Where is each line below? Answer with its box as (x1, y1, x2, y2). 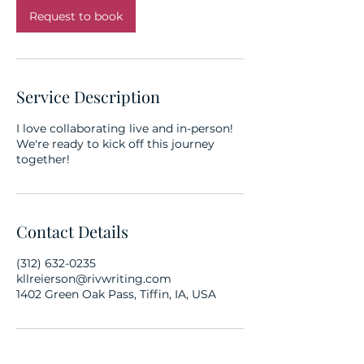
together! (16, 152, 70, 167)
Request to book (29, 9, 123, 24)
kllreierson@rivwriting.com (16, 271, 171, 286)
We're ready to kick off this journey (16, 136, 214, 151)
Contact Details (16, 220, 128, 242)
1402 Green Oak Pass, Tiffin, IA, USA (16, 287, 216, 301)
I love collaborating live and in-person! (16, 121, 233, 136)
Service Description (16, 85, 160, 107)
